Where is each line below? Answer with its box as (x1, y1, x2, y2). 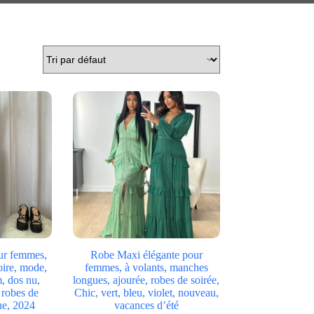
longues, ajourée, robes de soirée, (73, 273, 220, 286)
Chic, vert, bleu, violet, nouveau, (74, 286, 219, 299)
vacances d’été (114, 299, 179, 311)
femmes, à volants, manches (84, 261, 208, 273)
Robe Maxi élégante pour (90, 248, 203, 261)
